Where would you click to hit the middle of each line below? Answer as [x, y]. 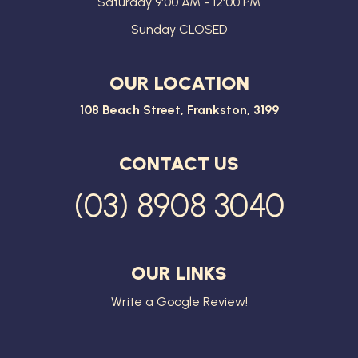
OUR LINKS [179, 273]
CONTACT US [179, 164]
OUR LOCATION [179, 83]
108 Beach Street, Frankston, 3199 [179, 110]
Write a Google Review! [179, 302]
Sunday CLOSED [179, 30]
